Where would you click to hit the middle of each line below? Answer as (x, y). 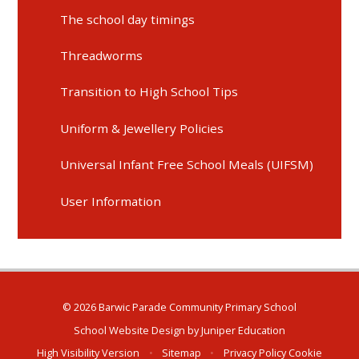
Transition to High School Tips (149, 92)
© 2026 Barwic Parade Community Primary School (179, 307)
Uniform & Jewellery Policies (142, 128)
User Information (111, 201)
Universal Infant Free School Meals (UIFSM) (187, 165)
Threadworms (102, 56)
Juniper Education (243, 330)
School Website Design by (137, 330)
